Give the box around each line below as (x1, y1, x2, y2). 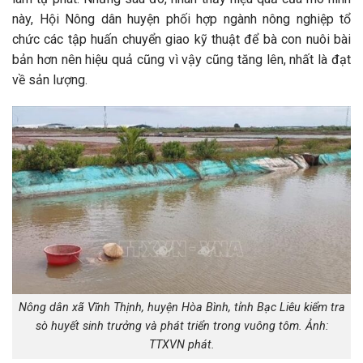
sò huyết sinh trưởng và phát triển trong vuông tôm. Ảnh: (35, 319, 328, 334)
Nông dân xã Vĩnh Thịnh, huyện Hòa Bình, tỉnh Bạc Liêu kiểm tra (18, 301, 345, 315)
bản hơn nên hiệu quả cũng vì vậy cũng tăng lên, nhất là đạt (12, 51, 351, 67)
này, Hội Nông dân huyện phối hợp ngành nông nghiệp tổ (12, 11, 351, 27)
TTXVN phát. (148, 338, 215, 352)
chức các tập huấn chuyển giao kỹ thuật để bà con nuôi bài (12, 31, 351, 47)
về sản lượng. (12, 71, 88, 88)
